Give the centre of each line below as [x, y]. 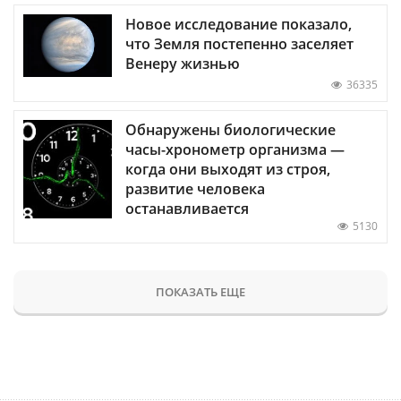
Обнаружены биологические [230, 129]
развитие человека [195, 188]
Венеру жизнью [183, 63]
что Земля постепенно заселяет [239, 43]
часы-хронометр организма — [235, 149]
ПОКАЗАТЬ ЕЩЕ [200, 291]
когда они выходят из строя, [228, 169]
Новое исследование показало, [239, 24]
